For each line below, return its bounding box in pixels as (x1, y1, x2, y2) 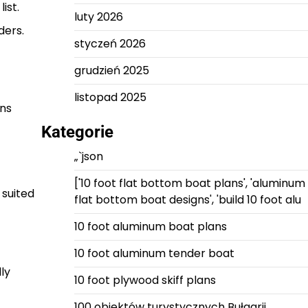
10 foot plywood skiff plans (74, 272, 216, 288)
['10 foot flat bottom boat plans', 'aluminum (74, 175, 305, 191)
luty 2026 (74, 9, 123, 25)
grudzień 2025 (74, 63, 149, 78)
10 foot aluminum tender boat (74, 245, 234, 261)
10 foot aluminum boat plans (74, 219, 227, 234)
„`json (74, 148, 103, 164)
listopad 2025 (74, 89, 146, 105)
